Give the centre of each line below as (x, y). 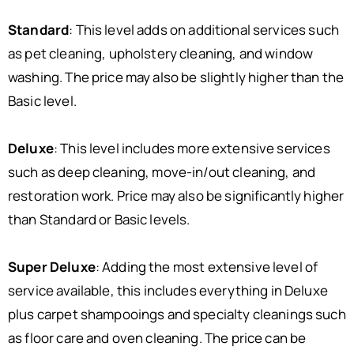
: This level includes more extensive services (192, 148)
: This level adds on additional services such (204, 30)
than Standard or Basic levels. (99, 219)
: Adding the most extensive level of (207, 267)
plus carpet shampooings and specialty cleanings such (177, 314)
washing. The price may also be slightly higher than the (176, 77)
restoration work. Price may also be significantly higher (176, 196)
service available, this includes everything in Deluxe (168, 290)
